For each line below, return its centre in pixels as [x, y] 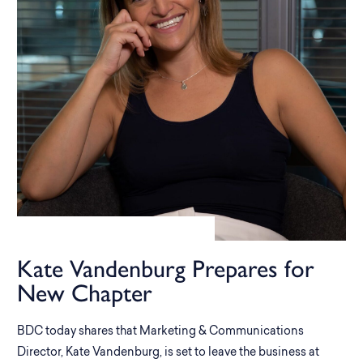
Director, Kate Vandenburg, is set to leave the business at [168, 353]
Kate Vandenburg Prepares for [166, 269]
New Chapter [85, 293]
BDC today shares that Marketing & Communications [160, 332]
